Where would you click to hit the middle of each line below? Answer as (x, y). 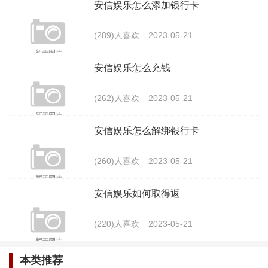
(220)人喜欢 (117, 224)
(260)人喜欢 (117, 161)
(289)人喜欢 (117, 35)
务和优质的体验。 (50, 9)
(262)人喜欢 (117, 98)
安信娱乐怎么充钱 (132, 68)
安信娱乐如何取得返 (137, 194)
